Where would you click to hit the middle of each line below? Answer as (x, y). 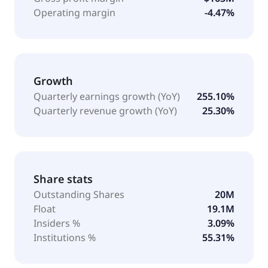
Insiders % (57, 223)
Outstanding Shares (79, 194)
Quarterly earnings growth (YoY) (107, 96)
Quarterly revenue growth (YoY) (105, 110)
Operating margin (74, 12)
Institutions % (65, 237)
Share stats (63, 179)
